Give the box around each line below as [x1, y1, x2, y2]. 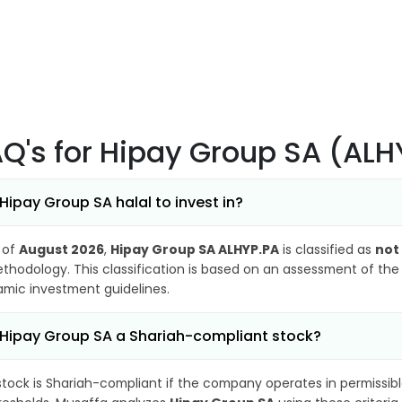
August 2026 [19, 240, 104, 258]
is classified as [279, 240, 375, 258]
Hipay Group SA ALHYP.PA [110, 240, 279, 258]
